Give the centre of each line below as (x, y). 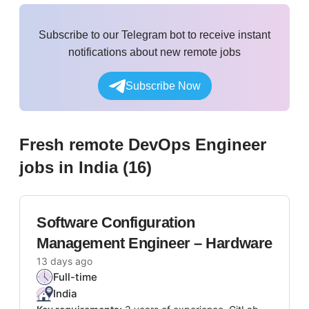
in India (88, 168)
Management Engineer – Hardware (154, 243)
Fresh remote (74, 145)
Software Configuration (116, 223)
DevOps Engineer (197, 145)
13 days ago (64, 261)
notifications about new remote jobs (154, 52)
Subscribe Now (163, 86)
